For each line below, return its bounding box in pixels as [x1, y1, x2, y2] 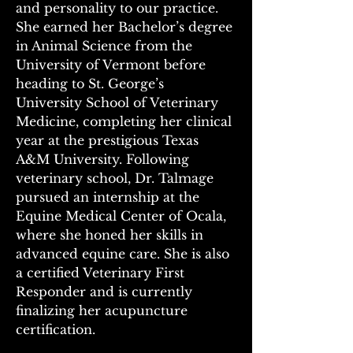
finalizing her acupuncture [16, 303, 191, 318]
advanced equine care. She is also [16, 246, 233, 262]
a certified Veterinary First [16, 265, 188, 281]
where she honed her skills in [16, 227, 207, 243]
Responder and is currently [16, 284, 196, 299]
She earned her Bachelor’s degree [16, 19, 236, 35]
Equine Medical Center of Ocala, [16, 208, 230, 224]
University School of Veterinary [16, 95, 222, 110]
